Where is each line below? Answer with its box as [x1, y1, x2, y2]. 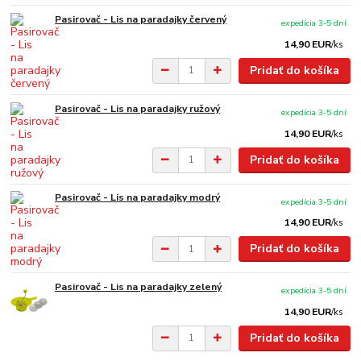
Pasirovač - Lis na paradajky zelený [55, 280, 222, 294]
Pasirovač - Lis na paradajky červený [55, 13, 227, 27]
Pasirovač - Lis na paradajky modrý [55, 191, 221, 205]
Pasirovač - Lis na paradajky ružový [55, 102, 221, 115]
